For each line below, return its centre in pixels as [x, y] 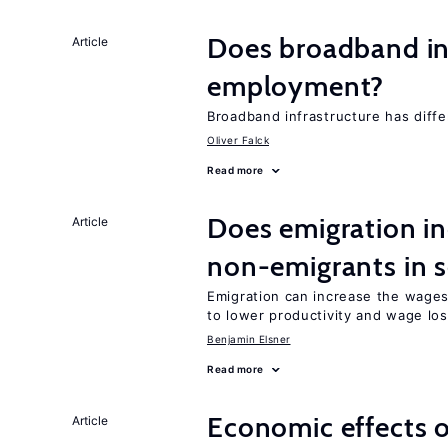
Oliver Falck [238, 140]
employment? [296, 86]
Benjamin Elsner [249, 339]
